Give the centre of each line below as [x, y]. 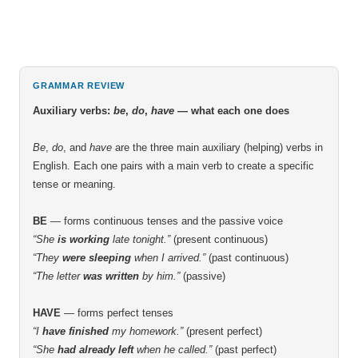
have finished [76, 331]
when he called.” [173, 350]
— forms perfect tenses [117, 313]
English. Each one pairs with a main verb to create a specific [173, 166]
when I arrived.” [168, 258]
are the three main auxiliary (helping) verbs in [217, 147]
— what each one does [232, 111]
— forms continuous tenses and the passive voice [165, 221]
